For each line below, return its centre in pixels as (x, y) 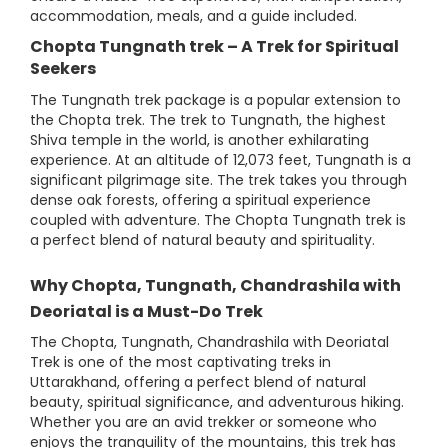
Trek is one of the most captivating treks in (180, 362)
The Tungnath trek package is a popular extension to (215, 100)
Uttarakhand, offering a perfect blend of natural (198, 382)
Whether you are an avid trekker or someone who (203, 422)
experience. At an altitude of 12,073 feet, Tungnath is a (220, 160)
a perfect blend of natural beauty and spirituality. (202, 240)
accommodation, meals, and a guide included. (193, 16)
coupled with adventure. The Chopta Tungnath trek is (218, 220)
